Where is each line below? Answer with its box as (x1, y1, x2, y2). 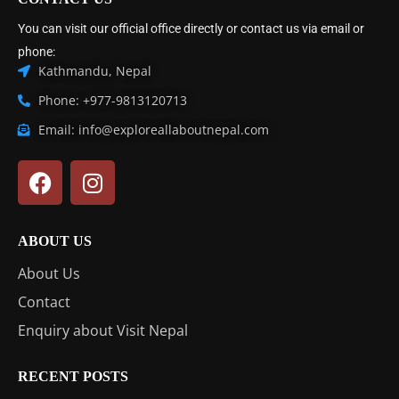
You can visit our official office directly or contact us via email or (18, 21, 364, 36)
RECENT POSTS (18, 369, 128, 384)
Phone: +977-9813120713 (37, 92, 187, 109)
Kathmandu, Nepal (37, 62, 151, 79)
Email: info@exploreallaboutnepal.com (37, 121, 269, 138)
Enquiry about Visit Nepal (18, 321, 188, 340)
